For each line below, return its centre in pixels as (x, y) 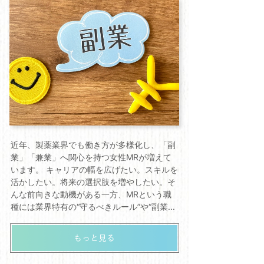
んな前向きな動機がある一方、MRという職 (91, 194)
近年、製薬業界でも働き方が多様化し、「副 (93, 145)
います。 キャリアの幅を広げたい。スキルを (94, 169)
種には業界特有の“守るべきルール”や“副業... (93, 207)
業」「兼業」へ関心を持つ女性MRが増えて (91, 157)
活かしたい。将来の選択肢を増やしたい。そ (93, 182)
